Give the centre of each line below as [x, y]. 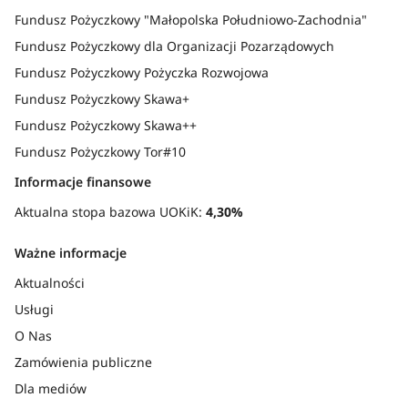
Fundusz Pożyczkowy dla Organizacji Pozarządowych [174, 46]
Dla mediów [51, 388]
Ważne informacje [71, 253]
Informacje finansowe [83, 182]
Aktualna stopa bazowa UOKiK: [110, 212]
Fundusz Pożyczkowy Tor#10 [100, 152]
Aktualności [50, 283]
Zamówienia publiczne [83, 362]
